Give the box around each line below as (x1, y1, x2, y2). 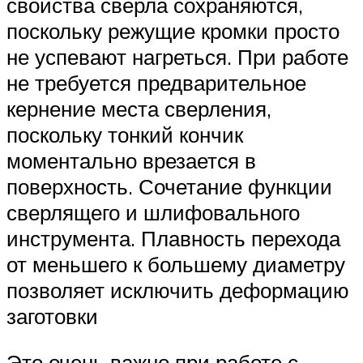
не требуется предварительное (6, 69, 306, 96)
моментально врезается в (6, 147, 256, 173)
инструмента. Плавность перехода (6, 224, 340, 251)
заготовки (6, 302, 98, 329)
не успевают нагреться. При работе (6, 43, 348, 70)
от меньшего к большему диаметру (6, 250, 345, 277)
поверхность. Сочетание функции (6, 173, 332, 199)
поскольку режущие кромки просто (6, 17, 340, 44)
